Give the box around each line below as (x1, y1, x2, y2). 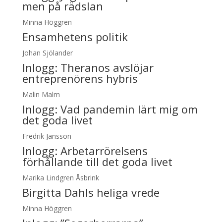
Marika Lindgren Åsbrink (22, 173, 99, 182)
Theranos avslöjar (60, 60, 154, 75)
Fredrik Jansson (22, 131, 71, 141)
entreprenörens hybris (22, 71, 138, 86)
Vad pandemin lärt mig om (60, 102, 198, 116)
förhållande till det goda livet (22, 154, 172, 169)
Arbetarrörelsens (60, 143, 148, 158)
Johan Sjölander (22, 48, 73, 57)
